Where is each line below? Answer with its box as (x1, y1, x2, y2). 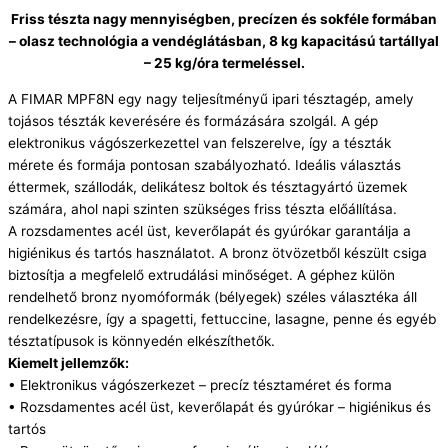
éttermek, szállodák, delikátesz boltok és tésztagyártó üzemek (8, 178, 407, 195)
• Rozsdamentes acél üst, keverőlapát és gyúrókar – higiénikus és (8, 398, 431, 415)
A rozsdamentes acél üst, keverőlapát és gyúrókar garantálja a (8, 222, 411, 239)
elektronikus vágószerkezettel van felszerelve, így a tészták (8, 134, 391, 151)
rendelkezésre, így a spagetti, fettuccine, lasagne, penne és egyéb (8, 310, 436, 327)
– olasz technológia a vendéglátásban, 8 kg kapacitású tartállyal (9, 33, 439, 50)
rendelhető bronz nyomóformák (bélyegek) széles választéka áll (8, 288, 417, 305)
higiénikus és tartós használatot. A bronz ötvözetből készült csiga (8, 244, 427, 261)
